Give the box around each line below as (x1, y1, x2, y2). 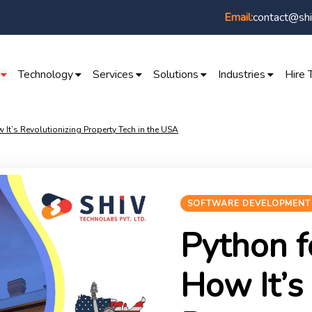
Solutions (153, 67, 198, 82)
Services (92, 67, 134, 82)
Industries (217, 67, 265, 82)
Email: (224, 10, 253, 25)
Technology (17, 67, 73, 82)
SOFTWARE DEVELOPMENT (187, 198, 311, 209)
